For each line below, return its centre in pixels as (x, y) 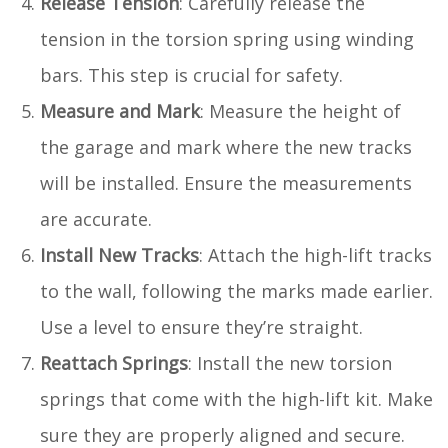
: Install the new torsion (290, 362)
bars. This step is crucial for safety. (191, 74)
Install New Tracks (119, 254)
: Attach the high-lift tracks (315, 254)
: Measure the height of (300, 110)
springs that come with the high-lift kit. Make (236, 398)
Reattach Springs (114, 362)
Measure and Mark (120, 110)
